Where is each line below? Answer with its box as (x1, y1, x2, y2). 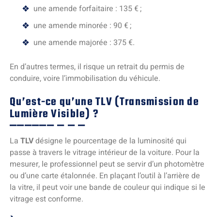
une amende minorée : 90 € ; (33, 20, 131, 32)
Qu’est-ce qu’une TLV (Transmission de (10, 93, 200, 111)
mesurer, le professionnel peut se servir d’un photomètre (10, 158, 204, 170)
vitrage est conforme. (10, 193, 85, 205)
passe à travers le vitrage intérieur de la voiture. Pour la (10, 147, 200, 159)
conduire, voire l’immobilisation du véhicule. (10, 73, 160, 85)
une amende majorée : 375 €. (33, 37, 135, 49)
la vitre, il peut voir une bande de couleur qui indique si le (10, 182, 205, 194)
